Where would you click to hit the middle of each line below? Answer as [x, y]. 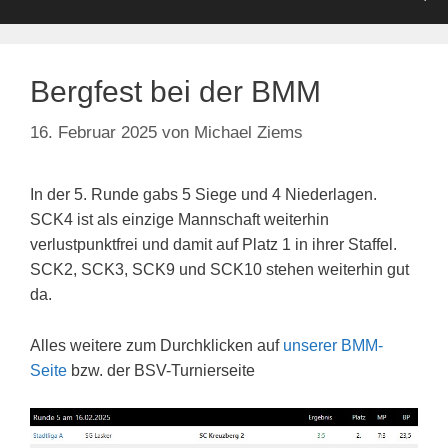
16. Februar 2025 [93, 133]
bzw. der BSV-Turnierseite [161, 370]
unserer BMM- [333, 345]
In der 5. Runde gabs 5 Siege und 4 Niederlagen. [203, 195]
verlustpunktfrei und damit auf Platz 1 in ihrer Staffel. [213, 245]
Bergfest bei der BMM [175, 91]
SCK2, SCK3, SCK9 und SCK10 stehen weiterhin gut [219, 270]
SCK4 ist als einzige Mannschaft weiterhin [179, 220]
